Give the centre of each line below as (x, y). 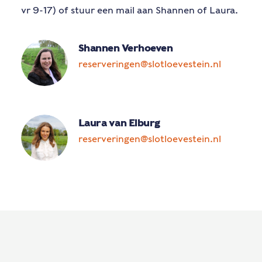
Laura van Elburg (119, 123)
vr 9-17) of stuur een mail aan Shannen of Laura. (130, 10)
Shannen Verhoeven (126, 48)
